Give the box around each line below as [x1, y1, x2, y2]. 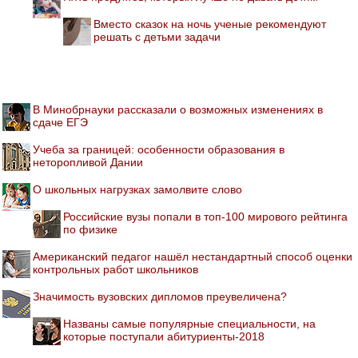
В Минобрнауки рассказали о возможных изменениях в [33, 102, 323, 116]
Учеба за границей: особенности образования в [33, 142, 284, 156]
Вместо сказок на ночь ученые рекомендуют [93, 17, 326, 30]
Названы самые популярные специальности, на [63, 316, 316, 330]
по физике [63, 222, 117, 236]
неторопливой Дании [33, 155, 143, 169]
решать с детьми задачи [93, 30, 221, 43]
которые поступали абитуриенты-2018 [63, 329, 265, 343]
